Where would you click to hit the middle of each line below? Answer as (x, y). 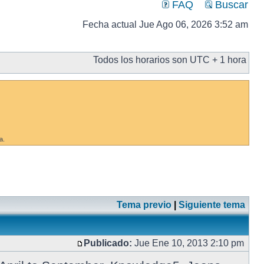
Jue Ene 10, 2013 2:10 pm (189, 243)
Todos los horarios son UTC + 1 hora (170, 60)
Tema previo (144, 205)
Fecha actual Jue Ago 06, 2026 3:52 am (165, 24)
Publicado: (108, 243)
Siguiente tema (212, 205)
